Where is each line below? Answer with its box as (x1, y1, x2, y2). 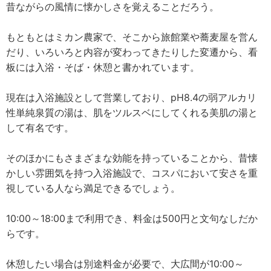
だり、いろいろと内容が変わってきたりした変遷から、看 (6, 46, 258, 58)
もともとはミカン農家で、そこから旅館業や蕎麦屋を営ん (6, 31, 258, 43)
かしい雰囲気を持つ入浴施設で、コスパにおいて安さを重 (6, 167, 258, 179)
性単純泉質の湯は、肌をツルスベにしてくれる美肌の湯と (6, 106, 258, 119)
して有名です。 (6, 122, 74, 134)
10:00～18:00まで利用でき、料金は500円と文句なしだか (6, 212, 258, 224)
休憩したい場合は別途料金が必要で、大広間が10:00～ (6, 258, 244, 270)
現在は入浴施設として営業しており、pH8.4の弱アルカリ (6, 91, 256, 103)
